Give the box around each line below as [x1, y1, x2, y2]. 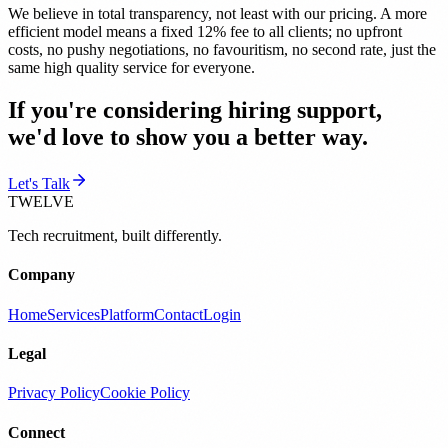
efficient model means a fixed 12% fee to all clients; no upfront [8, 23, 402, 41]
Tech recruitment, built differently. [8, 227, 222, 245]
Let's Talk [8, 175, 70, 193]
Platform [100, 305, 154, 323]
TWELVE [8, 193, 74, 211]
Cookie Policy [100, 384, 190, 402]
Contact [154, 305, 203, 323]
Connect [8, 423, 65, 441]
